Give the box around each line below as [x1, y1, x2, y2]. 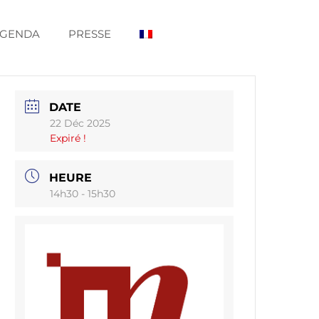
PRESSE [68, 26, 111, 41]
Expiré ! [50, 132, 87, 145]
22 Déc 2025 [50, 117, 111, 130]
